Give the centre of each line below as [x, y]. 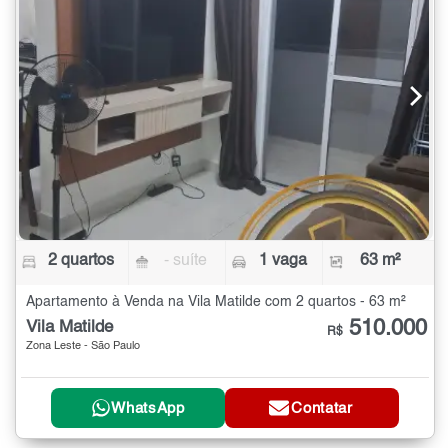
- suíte [186, 260]
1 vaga [282, 260]
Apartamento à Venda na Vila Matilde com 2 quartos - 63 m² [216, 301]
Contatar [322, 408]
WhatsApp [148, 408]
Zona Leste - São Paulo [83, 346]
